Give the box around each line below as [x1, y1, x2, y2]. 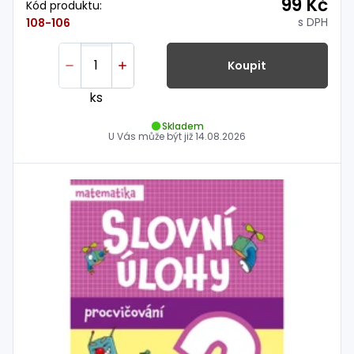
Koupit [228, 57, 267, 73]
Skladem [162, 119, 204, 133]
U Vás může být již [108, 130, 195, 143]
